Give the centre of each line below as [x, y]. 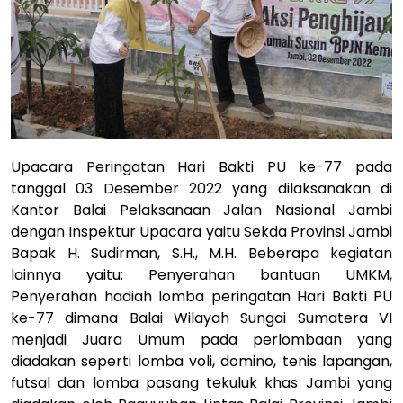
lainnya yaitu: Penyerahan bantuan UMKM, [201, 274]
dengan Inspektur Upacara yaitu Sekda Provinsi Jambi [201, 231]
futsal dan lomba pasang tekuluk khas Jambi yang [201, 382]
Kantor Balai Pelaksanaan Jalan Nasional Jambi [201, 210]
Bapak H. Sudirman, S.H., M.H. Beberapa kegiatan [201, 253]
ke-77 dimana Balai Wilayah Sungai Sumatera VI [201, 318]
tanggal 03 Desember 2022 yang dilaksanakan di [201, 188]
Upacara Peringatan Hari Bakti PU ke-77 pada [201, 166]
